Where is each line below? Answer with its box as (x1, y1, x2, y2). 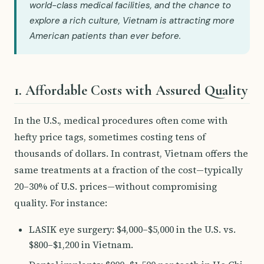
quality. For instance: (14, 196, 107, 209)
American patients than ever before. (29, 30, 181, 42)
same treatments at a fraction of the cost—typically (14, 163, 243, 176)
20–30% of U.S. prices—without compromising (14, 180, 217, 193)
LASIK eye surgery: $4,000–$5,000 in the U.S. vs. (28, 223, 236, 236)
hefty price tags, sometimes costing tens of (14, 130, 206, 143)
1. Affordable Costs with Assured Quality (14, 82, 247, 100)
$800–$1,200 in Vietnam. (28, 239, 133, 252)
